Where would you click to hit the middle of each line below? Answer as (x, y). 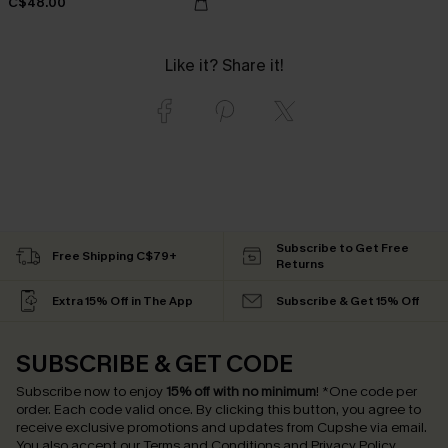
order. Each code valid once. (106, 409)
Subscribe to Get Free (342, 247)
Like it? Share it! (224, 65)
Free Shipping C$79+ (114, 255)
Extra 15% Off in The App (122, 300)
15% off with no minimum (241, 391)
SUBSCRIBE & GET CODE (154, 363)
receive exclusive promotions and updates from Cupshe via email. (221, 427)
